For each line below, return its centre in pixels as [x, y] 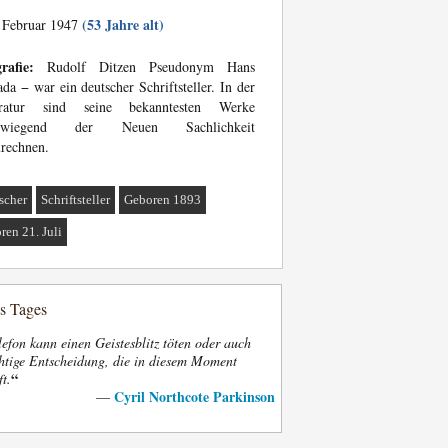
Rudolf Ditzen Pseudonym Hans [144, 66]
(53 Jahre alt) [123, 24]
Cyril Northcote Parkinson [194, 396]
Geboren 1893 [163, 199]
